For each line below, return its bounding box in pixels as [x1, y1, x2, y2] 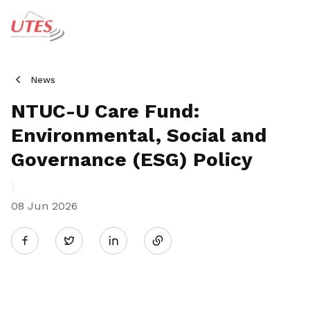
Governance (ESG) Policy [11, 148, 253, 171]
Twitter [50, 226, 136, 255]
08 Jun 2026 [11, 199, 77, 212]
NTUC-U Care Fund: [11, 100, 199, 122]
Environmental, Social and [11, 124, 267, 147]
